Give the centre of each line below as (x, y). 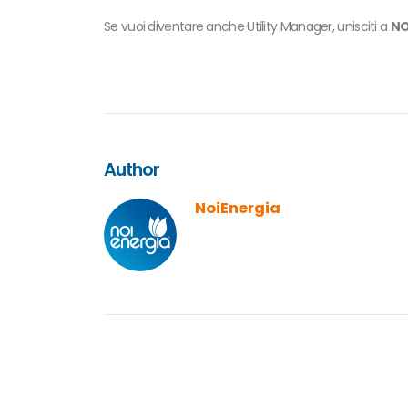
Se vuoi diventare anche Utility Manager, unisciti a (247, 26)
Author (132, 169)
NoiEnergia (238, 208)
